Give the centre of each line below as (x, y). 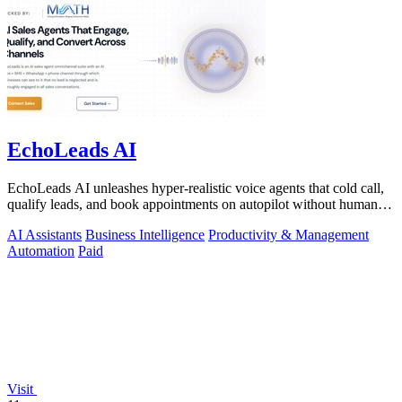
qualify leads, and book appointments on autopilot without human (192, 204)
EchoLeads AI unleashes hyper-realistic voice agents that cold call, (196, 188)
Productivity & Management (288, 234)
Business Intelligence (145, 234)
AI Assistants (44, 234)
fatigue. (28, 220)
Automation (41, 250)
